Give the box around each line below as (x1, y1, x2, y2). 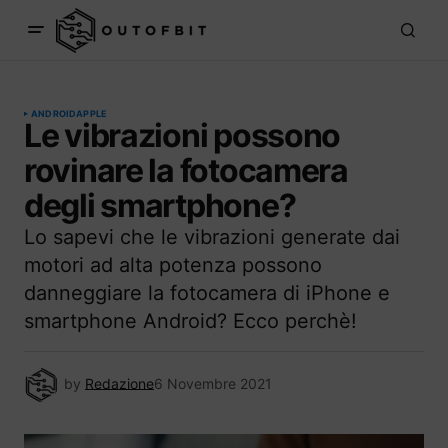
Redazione (85, 374, 154, 392)
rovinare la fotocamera (24, 151, 348, 190)
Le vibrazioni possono (24, 116, 341, 155)
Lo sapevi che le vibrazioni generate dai (24, 225, 400, 249)
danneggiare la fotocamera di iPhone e (24, 281, 390, 305)
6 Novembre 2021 (154, 374, 272, 392)
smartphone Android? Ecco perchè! (24, 309, 357, 333)
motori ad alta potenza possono (24, 253, 322, 277)
